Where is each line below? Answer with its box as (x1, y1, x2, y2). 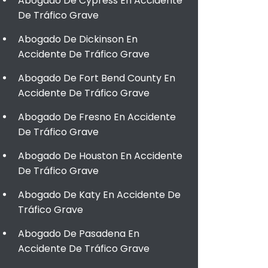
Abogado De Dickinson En (18, 32, 138, 46)
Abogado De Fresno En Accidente (18, 110, 176, 124)
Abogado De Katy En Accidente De (18, 188, 181, 202)
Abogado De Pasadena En (18, 227, 139, 240)
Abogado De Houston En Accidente (18, 149, 182, 163)
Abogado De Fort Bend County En (18, 71, 175, 85)
